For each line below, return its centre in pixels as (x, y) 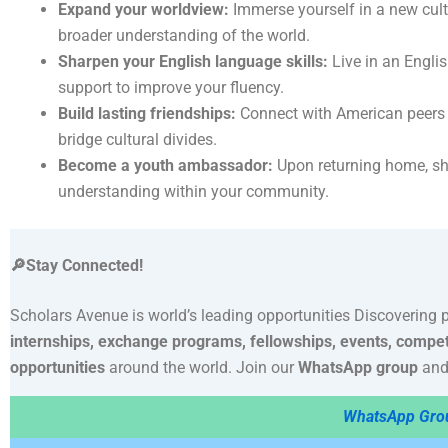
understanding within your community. (193, 191)
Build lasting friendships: (147, 113)
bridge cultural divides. (137, 139)
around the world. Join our (203, 367)
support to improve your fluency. (171, 87)
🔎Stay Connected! (76, 265)
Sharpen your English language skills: (193, 61)
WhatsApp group (358, 367)
